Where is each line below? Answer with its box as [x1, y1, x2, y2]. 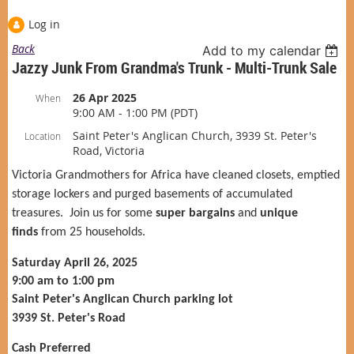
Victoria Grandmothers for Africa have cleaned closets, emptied [12, 168, 340, 182]
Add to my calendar [202, 42, 322, 58]
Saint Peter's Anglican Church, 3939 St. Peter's [73, 127, 317, 143]
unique [260, 206, 298, 220]
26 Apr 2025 [73, 89, 137, 105]
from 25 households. [38, 225, 152, 239]
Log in [28, 16, 60, 32]
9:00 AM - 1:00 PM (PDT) [73, 104, 198, 120]
